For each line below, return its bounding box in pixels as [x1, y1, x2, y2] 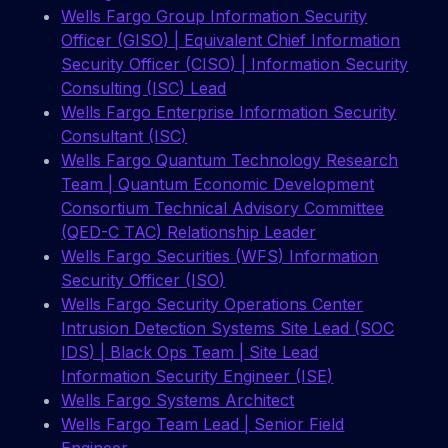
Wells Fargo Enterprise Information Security [61, 102, 397, 123]
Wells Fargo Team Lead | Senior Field [61, 414, 345, 435]
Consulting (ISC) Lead [61, 78, 227, 99]
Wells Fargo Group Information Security [61, 6, 368, 27]
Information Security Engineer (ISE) [61, 366, 334, 387]
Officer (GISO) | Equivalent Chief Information [61, 30, 401, 51]
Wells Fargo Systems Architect [61, 390, 295, 411]
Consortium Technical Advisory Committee [61, 198, 385, 219]
